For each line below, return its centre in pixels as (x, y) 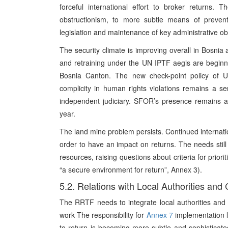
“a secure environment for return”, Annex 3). (131, 169)
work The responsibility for (103, 215)
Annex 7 (160, 215)
